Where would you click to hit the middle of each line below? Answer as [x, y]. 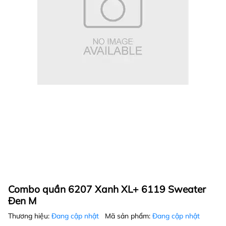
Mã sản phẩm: [129, 216]
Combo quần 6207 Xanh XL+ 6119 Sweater [107, 189]
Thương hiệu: [30, 216]
